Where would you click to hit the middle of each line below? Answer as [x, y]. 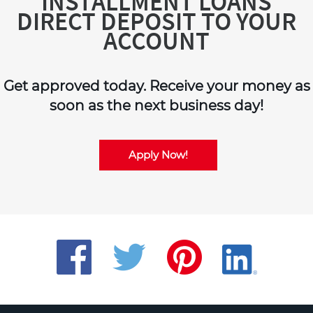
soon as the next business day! [156, 105]
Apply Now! [158, 154]
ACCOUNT [156, 41]
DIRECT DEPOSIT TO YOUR [156, 21]
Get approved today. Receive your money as [156, 86]
